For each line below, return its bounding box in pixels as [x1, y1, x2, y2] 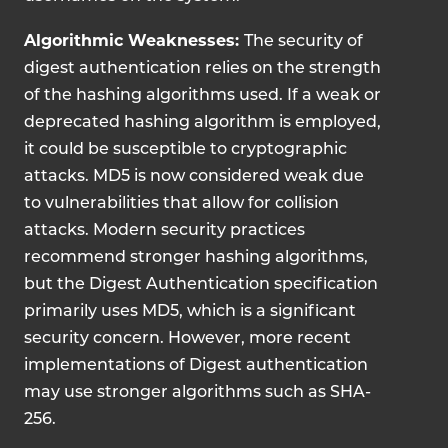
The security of [244, 34, 363, 50]
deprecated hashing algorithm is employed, [24, 115, 381, 131]
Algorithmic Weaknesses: [24, 31, 244, 50]
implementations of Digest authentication [24, 358, 368, 374]
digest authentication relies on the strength [24, 61, 381, 77]
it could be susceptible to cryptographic [24, 142, 347, 158]
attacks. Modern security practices [24, 223, 305, 239]
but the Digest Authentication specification [24, 277, 378, 293]
